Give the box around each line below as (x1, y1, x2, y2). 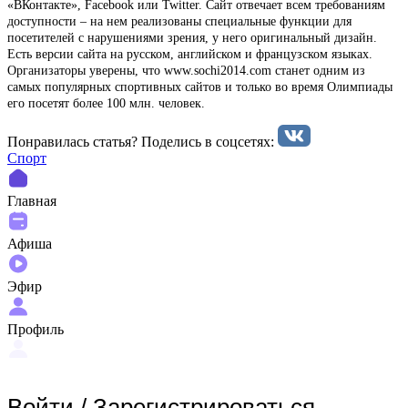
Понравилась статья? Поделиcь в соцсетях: (7, 133, 278, 149)
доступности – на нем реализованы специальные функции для (7, 14, 352, 28)
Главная (7, 192, 56, 209)
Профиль (7, 321, 64, 337)
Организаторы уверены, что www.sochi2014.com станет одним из (7, 63, 365, 77)
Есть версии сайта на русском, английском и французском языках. (7, 46, 372, 61)
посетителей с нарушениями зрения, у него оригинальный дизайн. (7, 30, 377, 45)
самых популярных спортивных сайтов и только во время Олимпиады (7, 79, 393, 94)
